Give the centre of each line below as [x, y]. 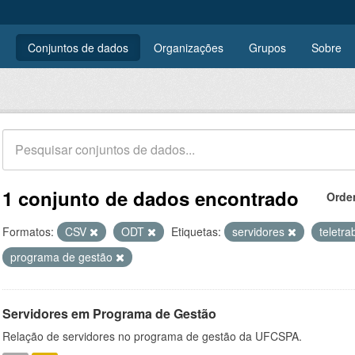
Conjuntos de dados [78, 48]
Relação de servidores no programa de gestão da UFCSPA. [152, 336]
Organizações [189, 48]
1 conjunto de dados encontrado [151, 198]
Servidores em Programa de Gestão [109, 313]
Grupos [267, 48]
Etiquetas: [196, 231]
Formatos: [28, 231]
